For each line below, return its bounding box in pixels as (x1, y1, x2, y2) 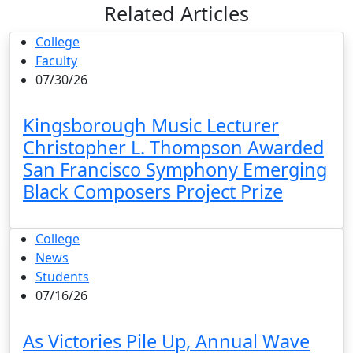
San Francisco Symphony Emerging (23, 156, 327, 182)
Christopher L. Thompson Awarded (23, 134, 324, 160)
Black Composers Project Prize (23, 178, 283, 204)
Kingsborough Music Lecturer (23, 112, 279, 138)
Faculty (35, 51, 77, 69)
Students (35, 267, 89, 285)
